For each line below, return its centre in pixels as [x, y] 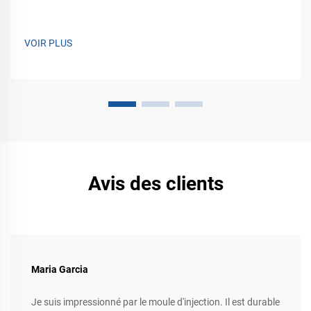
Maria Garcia [60, 269]
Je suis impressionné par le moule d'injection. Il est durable [155, 302]
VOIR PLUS [48, 43]
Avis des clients [155, 183]
